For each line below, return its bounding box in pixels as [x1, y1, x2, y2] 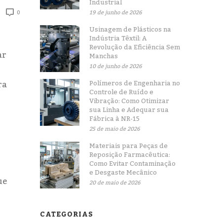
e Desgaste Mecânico [89, 166, 157, 179]
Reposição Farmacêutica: [89, 148, 171, 161]
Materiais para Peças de [89, 140, 168, 152]
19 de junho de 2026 [89, 7, 143, 18]
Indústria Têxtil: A [89, 32, 147, 45]
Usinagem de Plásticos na [89, 23, 172, 36]
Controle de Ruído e [89, 86, 154, 99]
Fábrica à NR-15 [89, 112, 140, 125]
